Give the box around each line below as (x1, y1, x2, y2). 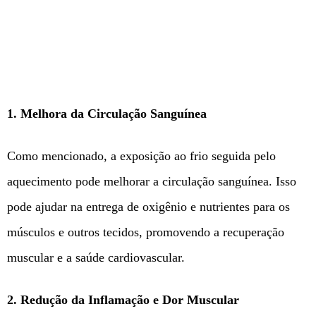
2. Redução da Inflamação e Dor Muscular (7, 293, 239, 308)
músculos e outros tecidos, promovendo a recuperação (7, 225, 284, 240)
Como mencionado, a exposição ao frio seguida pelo (7, 149, 276, 164)
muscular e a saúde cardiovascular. (7, 250, 185, 265)
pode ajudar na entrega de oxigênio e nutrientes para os (7, 200, 290, 214)
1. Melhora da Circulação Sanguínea (7, 107, 207, 121)
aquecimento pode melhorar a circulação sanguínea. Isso (7, 174, 296, 189)
